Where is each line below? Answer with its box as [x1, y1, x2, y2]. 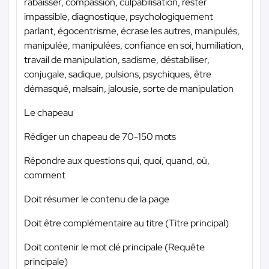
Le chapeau [24, 106, 73, 119]
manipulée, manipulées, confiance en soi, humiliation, [24, 38, 244, 52]
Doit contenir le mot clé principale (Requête [24, 240, 205, 253]
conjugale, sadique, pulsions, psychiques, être [24, 67, 211, 80]
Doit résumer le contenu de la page [24, 192, 169, 205]
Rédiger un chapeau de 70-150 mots [24, 130, 176, 143]
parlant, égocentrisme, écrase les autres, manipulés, [24, 24, 240, 37]
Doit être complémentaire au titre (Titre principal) [24, 216, 229, 229]
